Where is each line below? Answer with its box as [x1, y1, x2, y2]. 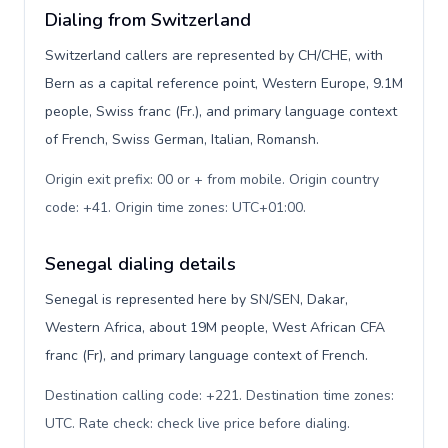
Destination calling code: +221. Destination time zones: [45, 386, 394, 405]
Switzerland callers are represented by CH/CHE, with [45, 46, 383, 65]
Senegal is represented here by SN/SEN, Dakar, [45, 290, 348, 309]
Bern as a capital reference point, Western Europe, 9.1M [45, 74, 403, 93]
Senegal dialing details [45, 252, 236, 276]
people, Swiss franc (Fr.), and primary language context [45, 102, 397, 121]
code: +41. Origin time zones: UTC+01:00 [45, 198, 303, 217]
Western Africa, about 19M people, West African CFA [45, 318, 385, 337]
